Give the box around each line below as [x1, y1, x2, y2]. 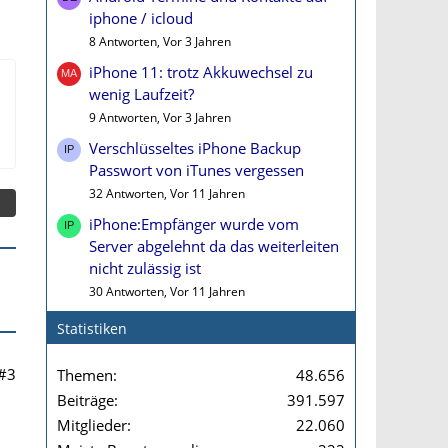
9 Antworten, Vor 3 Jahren [89, 109, 231, 126]
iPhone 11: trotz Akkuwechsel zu [89, 62, 313, 82]
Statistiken [57, 319, 127, 338]
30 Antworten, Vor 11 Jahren [89, 283, 245, 300]
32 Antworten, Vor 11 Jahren [89, 185, 245, 202]
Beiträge [57, 390, 114, 410]
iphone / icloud [89, 8, 193, 28]
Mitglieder [57, 415, 127, 435]
